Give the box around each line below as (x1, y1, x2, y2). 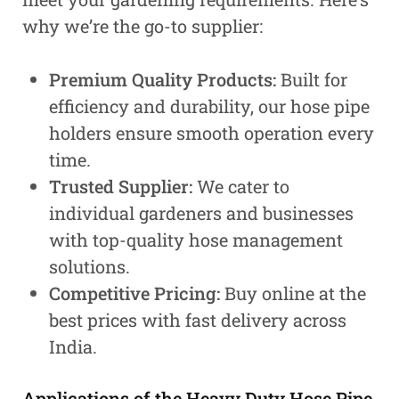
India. (49, 334, 97, 358)
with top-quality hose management (49, 227, 343, 251)
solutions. (49, 254, 130, 278)
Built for (276, 67, 347, 91)
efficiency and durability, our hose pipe (49, 94, 370, 118)
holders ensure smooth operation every (49, 120, 374, 144)
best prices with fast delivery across (49, 307, 346, 331)
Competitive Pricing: (49, 281, 220, 305)
